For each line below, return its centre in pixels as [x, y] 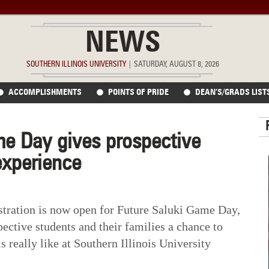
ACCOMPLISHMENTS [45, 93]
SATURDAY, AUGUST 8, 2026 [176, 65]
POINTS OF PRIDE [139, 93]
